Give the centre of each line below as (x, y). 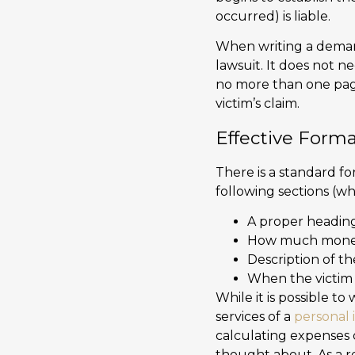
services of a (255, 316)
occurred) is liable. (273, 16)
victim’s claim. (258, 104)
